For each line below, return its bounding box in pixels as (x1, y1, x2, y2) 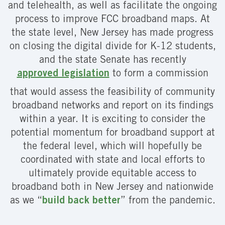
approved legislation (17, 69, 109, 80)
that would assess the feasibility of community (10, 87, 215, 98)
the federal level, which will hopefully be (23, 142, 202, 152)
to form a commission (109, 69, 208, 80)
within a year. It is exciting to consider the (20, 115, 205, 125)
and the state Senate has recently (39, 56, 186, 66)
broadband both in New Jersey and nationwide (12, 182, 213, 193)
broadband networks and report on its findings (12, 101, 213, 111)
